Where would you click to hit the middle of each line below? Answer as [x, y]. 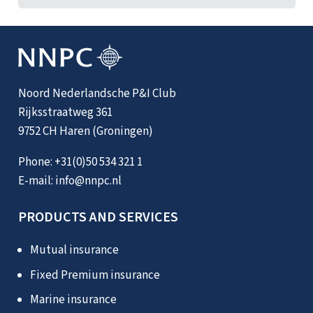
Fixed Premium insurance [95, 275]
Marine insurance [73, 300]
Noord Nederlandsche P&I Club [97, 93]
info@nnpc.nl [88, 181]
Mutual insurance [74, 250]
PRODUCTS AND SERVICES [98, 218]
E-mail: [36, 181]
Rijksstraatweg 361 [65, 112]
